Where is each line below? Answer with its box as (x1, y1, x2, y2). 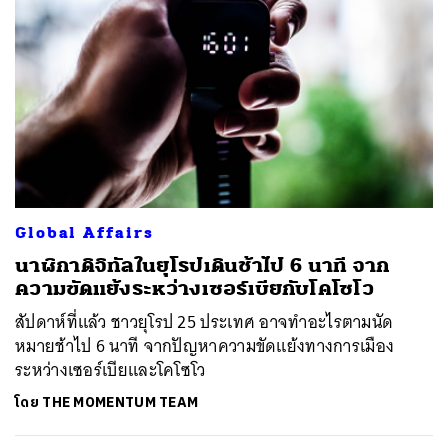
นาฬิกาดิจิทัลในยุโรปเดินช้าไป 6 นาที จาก (15, 253, 391, 278)
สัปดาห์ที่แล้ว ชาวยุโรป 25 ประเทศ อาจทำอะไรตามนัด (15, 307, 394, 337)
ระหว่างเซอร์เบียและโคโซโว (15, 355, 206, 385)
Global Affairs (15, 223, 154, 243)
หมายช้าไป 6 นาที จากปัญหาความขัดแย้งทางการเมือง (15, 331, 395, 361)
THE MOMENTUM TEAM (42, 391, 199, 414)
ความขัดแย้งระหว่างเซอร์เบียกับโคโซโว (15, 276, 374, 301)
